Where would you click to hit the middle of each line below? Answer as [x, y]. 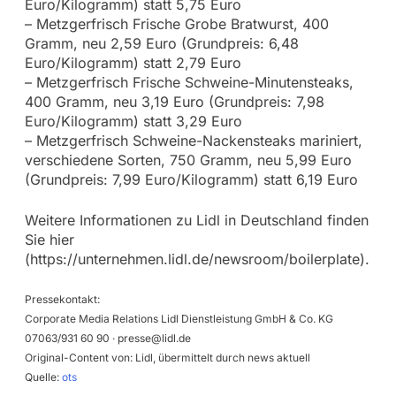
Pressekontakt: [62, 299]
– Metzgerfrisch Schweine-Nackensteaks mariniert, [193, 140]
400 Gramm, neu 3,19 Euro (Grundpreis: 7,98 [174, 101]
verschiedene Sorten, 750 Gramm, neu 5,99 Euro [188, 160]
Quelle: [43, 377]
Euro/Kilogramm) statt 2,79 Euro [133, 62]
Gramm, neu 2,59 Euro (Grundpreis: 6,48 [161, 43]
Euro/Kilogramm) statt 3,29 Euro [133, 121]
